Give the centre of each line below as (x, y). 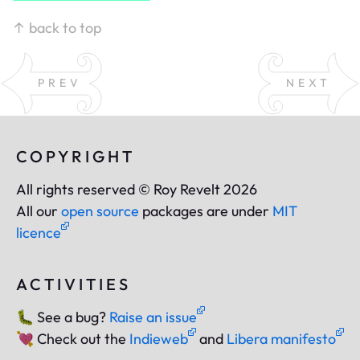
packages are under (206, 211)
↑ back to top (57, 27)
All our (39, 211)
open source (100, 211)
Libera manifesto (281, 339)
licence (39, 233)
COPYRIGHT (76, 156)
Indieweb (159, 339)
